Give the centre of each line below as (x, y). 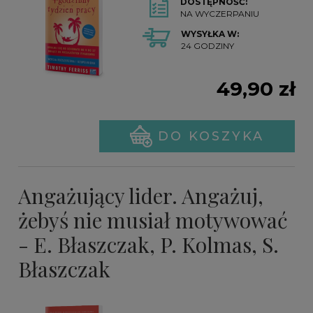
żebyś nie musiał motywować (153, 220)
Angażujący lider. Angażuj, (141, 196)
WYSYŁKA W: (210, 34)
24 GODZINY (208, 46)
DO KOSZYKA (211, 137)
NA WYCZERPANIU (220, 14)
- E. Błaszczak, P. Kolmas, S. (148, 245)
